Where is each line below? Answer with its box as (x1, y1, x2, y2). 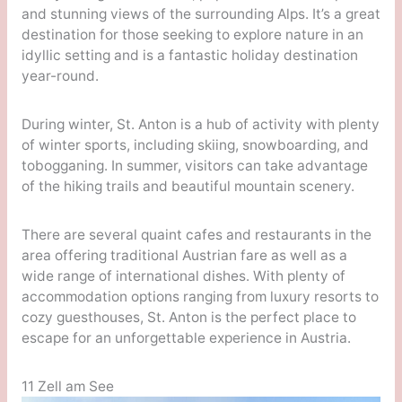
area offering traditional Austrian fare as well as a (21, 246, 347, 264)
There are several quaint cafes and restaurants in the (21, 225, 371, 243)
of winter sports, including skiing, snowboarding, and (21, 135, 369, 153)
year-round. (21, 66, 99, 84)
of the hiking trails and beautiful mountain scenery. (21, 177, 354, 195)
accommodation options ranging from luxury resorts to (21, 287, 379, 305)
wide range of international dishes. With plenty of (21, 267, 345, 284)
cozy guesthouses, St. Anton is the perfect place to (21, 308, 356, 326)
